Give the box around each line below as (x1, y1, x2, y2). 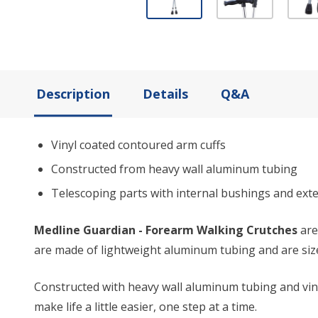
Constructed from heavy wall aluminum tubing (51, 160, 297, 177)
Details (143, 84, 188, 102)
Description (36, 84, 110, 102)
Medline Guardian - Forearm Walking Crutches (34, 221, 297, 238)
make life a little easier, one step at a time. (34, 298, 257, 314)
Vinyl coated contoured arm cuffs (51, 136, 226, 153)
